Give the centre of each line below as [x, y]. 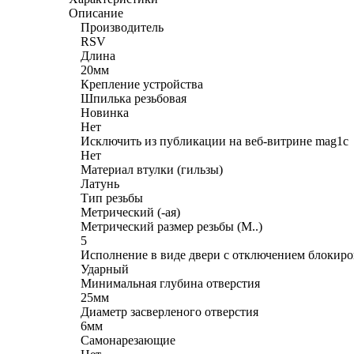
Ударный [105, 269]
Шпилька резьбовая [134, 98]
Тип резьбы [112, 198]
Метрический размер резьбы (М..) [171, 226]
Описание [96, 13]
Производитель [122, 27]
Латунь [100, 183]
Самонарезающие [128, 340]
